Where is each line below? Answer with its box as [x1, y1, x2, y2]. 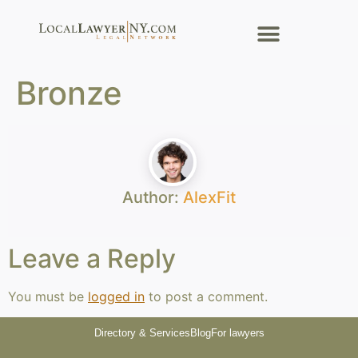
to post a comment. [145, 288, 268, 304]
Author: [122, 188, 183, 207]
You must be [8, 288, 88, 304]
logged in [88, 288, 145, 304]
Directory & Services [93, 327, 190, 340]
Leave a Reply [8, 243, 176, 274]
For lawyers [210, 327, 265, 340]
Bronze [16, 74, 122, 113]
